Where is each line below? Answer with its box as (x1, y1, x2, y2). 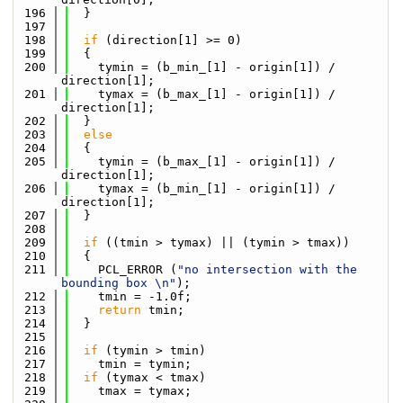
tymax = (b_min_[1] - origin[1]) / (69, 182, 336, 195)
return (98, 303, 141, 317)
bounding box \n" (61, 276, 176, 290)
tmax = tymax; (69, 384, 192, 398)
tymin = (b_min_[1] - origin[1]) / (69, 60, 336, 74)
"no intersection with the (177, 263, 357, 276)
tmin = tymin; (69, 357, 192, 371)
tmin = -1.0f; (69, 290, 192, 303)
